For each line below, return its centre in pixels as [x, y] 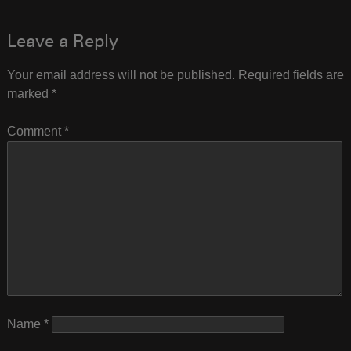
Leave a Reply [62, 43]
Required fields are [291, 74]
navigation [75, 26]
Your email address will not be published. [121, 74]
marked [29, 93]
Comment [35, 131]
